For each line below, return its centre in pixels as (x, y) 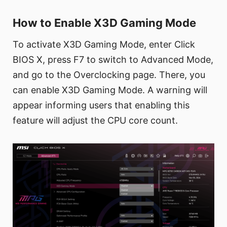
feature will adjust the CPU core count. (95, 121)
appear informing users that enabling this (101, 105)
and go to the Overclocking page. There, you (109, 75)
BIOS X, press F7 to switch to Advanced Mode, (113, 60)
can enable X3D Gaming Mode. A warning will (110, 90)
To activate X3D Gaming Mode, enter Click (104, 45)
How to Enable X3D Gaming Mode (104, 23)
